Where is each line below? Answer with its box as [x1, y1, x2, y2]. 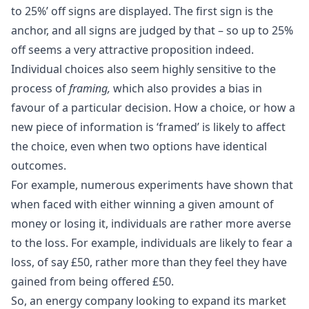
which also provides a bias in [113, 80, 262, 96]
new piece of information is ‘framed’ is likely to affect [11, 119, 286, 134]
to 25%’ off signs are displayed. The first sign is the [11, 3, 273, 19]
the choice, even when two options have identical [11, 138, 267, 154]
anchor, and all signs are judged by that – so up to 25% [11, 22, 293, 38]
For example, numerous [11, 177, 138, 192]
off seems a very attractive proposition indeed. [11, 41, 254, 57]
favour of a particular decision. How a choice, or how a [11, 99, 295, 115]
